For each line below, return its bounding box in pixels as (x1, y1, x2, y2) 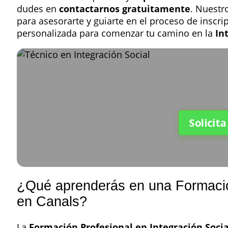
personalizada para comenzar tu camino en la (17, 26, 215, 39)
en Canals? (17, 194, 87, 210)
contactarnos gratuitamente (59, 2, 190, 15)
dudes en (17, 2, 59, 15)
